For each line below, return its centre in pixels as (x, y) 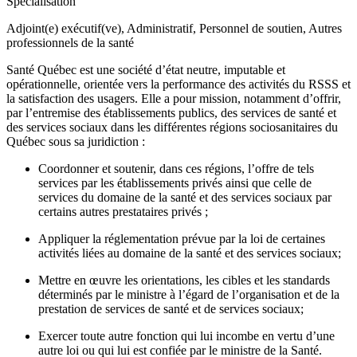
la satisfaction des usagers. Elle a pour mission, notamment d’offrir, (174, 99)
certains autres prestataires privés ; (125, 212)
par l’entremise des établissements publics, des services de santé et (171, 113)
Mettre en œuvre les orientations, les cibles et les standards (184, 280)
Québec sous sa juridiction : (77, 142)
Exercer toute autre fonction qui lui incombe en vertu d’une (186, 336)
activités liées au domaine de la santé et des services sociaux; (193, 253)
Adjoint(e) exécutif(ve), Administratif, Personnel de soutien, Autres (174, 29)
